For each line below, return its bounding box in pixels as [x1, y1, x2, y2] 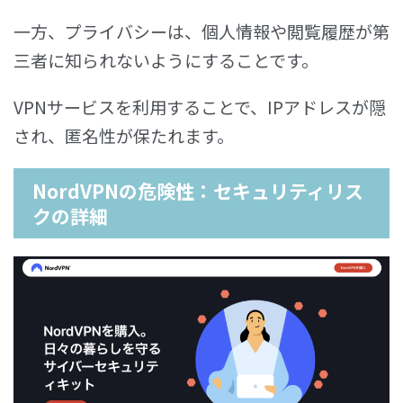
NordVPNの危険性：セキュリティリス [32, 177, 363, 205]
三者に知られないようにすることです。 [13, 48, 318, 73]
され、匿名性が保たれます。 [13, 123, 234, 148]
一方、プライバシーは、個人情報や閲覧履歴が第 [13, 19, 390, 44]
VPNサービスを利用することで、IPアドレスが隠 [13, 94, 386, 120]
